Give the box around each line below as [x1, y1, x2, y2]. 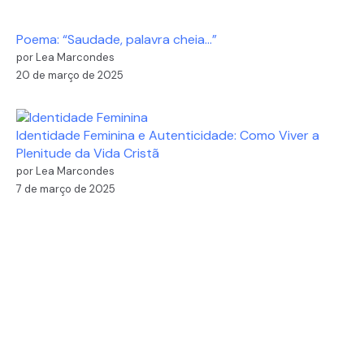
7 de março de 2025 [16, 182, 115, 197]
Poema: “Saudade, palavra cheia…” [16, 31, 217, 49]
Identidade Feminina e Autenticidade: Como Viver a [16, 127, 319, 145]
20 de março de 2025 [16, 68, 123, 83]
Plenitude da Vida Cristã [16, 145, 159, 162]
